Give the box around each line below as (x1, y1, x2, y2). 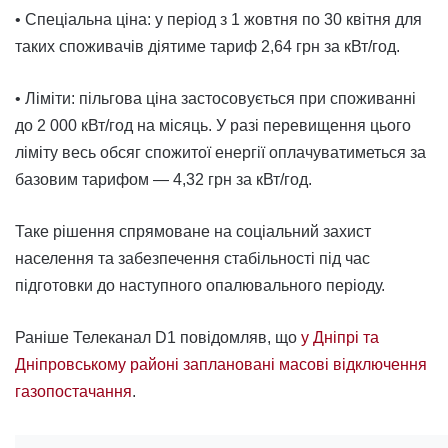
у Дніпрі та (301, 328, 379, 346)
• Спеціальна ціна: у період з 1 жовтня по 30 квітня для (15, 10, 422, 28)
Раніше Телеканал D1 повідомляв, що (15, 328, 297, 346)
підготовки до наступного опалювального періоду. (15, 276, 385, 294)
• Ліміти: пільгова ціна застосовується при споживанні (15, 89, 416, 107)
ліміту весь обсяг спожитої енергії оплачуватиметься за (15, 143, 426, 161)
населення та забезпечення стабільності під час (15, 249, 370, 267)
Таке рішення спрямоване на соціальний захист (15, 222, 371, 240)
